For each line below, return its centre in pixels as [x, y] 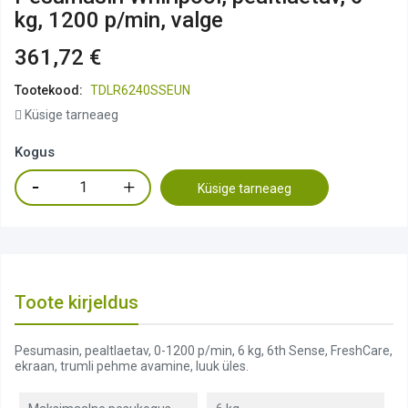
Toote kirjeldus [76, 302]
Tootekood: [49, 90]
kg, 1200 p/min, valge [119, 20]
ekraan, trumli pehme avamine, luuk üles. [132, 366]
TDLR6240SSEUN [140, 90]
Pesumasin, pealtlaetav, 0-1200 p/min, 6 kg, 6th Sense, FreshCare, [204, 350]
